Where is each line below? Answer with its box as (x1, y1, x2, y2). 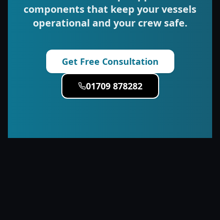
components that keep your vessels (24, 2, 196, 16)
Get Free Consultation (61, 55, 159, 67)
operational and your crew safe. (32, 16, 188, 29)
